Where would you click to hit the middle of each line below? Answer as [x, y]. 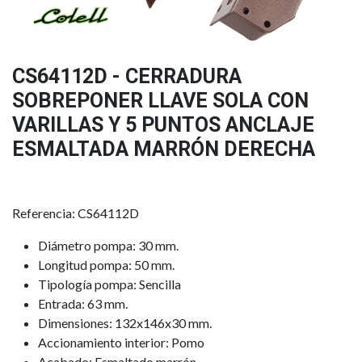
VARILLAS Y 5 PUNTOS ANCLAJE [163, 124]
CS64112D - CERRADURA [127, 76]
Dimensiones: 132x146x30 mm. [125, 322]
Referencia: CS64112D [76, 213]
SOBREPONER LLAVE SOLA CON [160, 100]
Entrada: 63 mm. [83, 303]
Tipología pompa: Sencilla [109, 284]
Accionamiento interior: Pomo [121, 342]
